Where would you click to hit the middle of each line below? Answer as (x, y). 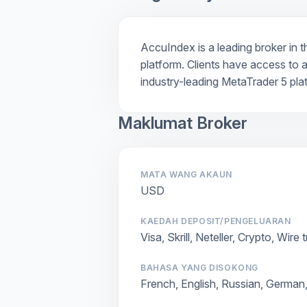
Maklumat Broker (183, 123)
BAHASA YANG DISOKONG (199, 267)
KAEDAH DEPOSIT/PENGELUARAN (216, 221)
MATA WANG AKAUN (186, 174)
